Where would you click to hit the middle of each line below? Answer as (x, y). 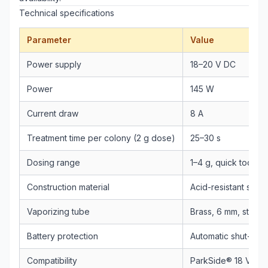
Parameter (49, 40)
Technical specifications (67, 13)
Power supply (54, 64)
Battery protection (63, 236)
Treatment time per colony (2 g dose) (101, 138)
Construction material (68, 187)
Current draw (53, 113)
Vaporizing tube (58, 211)
